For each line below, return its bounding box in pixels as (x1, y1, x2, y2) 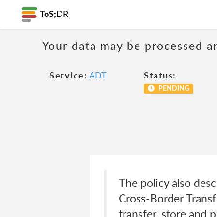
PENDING (156, 85, 189, 92)
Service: (49, 72, 87, 80)
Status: (144, 72, 176, 80)
